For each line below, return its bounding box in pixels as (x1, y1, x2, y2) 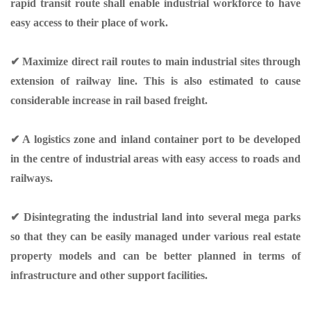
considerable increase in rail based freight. (10, 94, 208, 106)
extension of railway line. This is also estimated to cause (10, 74, 301, 87)
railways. (10, 171, 53, 184)
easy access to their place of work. (10, 16, 168, 28)
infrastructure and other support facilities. (10, 269, 208, 281)
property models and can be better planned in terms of (10, 249, 301, 262)
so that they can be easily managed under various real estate (10, 230, 301, 242)
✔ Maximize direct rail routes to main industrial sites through (10, 55, 301, 67)
